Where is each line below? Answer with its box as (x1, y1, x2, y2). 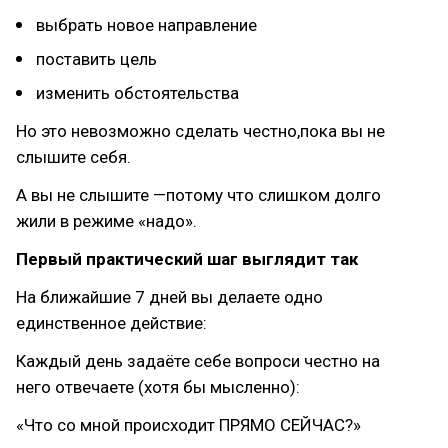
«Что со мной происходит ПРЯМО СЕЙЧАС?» (16, 415, 361, 435)
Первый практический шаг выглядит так (16, 249, 358, 269)
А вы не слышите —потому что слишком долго (16, 185, 381, 205)
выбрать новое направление (36, 15, 257, 35)
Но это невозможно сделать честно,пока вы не (16, 121, 385, 141)
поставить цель (36, 49, 157, 69)
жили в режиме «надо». (16, 211, 197, 231)
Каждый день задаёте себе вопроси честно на (16, 351, 380, 371)
